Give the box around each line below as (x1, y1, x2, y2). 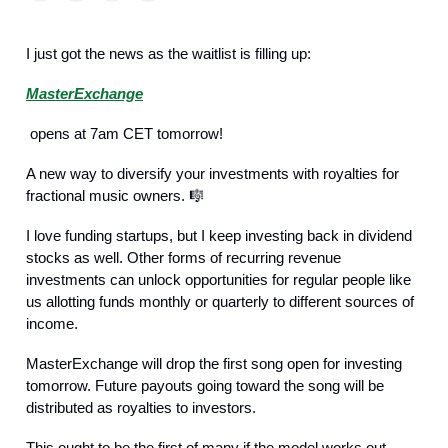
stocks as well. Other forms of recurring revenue (26, 249, 341, 266)
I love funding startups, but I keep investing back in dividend (26, 227, 412, 244)
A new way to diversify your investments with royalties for (26, 165, 399, 182)
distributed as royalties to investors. (26, 399, 256, 416)
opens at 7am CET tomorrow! (26, 125, 223, 142)
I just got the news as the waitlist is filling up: (26, 45, 315, 62)
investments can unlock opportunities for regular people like (26, 271, 411, 288)
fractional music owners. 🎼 (26, 187, 204, 204)
